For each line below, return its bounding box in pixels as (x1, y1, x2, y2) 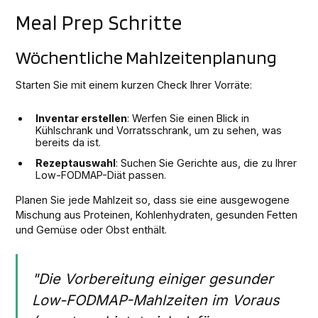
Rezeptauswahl (35, 156, 116, 169)
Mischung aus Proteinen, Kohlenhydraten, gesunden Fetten (16, 208, 298, 221)
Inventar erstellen (35, 111, 128, 124)
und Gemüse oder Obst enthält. (16, 223, 168, 236)
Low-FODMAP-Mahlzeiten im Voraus (32, 291, 280, 309)
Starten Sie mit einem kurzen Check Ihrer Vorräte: (16, 78, 253, 91)
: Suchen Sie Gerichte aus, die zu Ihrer (116, 156, 297, 169)
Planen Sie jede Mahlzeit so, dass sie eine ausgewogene (16, 193, 290, 206)
